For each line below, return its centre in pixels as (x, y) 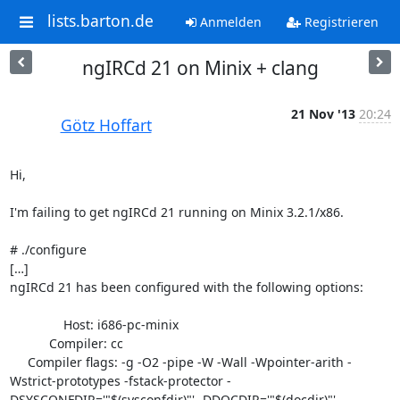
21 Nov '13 (323, 114)
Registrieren (339, 22)
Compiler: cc (29, 343)
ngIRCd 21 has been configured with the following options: (186, 287)
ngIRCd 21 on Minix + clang (200, 68)
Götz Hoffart (106, 125)
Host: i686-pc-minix (36, 325)
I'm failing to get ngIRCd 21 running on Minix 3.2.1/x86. (176, 212)
